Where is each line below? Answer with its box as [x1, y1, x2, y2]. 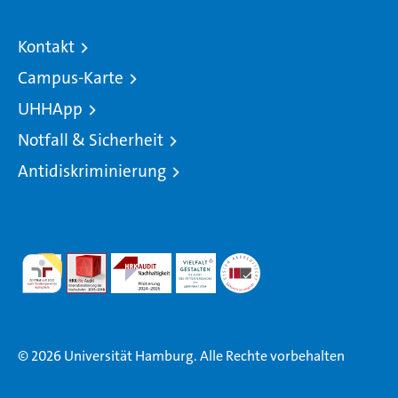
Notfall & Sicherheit [18, 129, 163, 151]
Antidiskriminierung [18, 160, 166, 182]
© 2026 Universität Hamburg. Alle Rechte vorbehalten [18, 346, 345, 365]
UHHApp [18, 98, 83, 120]
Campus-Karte [18, 67, 123, 89]
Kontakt [18, 36, 75, 58]
